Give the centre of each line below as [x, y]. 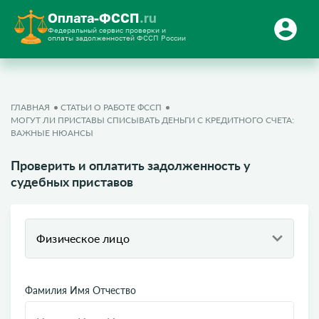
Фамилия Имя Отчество [80, 290]
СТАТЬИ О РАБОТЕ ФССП [111, 107]
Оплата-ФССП [94, 18]
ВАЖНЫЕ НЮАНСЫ [52, 133]
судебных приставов [72, 182]
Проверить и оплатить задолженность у [131, 165]
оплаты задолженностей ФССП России [117, 38]
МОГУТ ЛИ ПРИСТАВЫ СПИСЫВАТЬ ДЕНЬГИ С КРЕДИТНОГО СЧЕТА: [152, 120]
